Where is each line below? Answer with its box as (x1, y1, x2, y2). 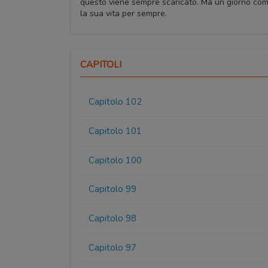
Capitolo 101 (89, 124, 142, 137)
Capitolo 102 (89, 96, 142, 108)
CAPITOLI (80, 57, 121, 71)
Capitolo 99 (89, 183, 137, 196)
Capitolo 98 (89, 212, 137, 225)
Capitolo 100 (89, 154, 142, 166)
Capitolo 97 (89, 241, 137, 254)
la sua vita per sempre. (80, 7, 167, 19)
